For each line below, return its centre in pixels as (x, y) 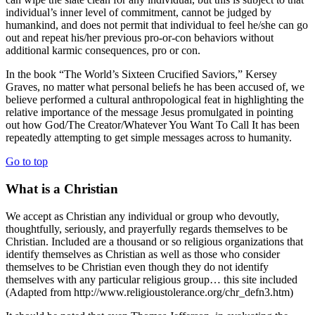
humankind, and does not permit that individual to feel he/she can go (157, 25)
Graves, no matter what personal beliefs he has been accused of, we (155, 87)
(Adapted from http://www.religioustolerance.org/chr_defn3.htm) (149, 292)
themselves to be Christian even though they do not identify (137, 266)
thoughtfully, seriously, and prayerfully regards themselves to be (147, 229)
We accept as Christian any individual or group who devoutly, (142, 216)
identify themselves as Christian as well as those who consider (143, 254)
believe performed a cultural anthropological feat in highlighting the (155, 100)
